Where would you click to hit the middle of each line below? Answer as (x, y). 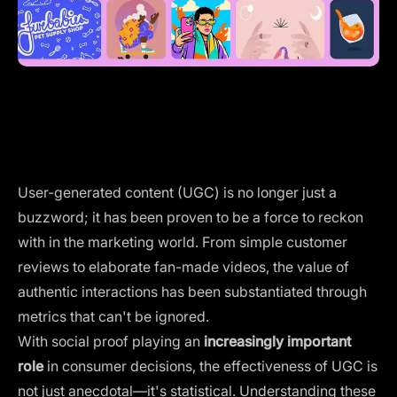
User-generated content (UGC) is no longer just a (177, 192)
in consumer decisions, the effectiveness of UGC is (212, 366)
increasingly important (277, 341)
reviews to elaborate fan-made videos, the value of (183, 266)
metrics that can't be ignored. (113, 316)
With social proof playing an (111, 341)
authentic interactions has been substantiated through (192, 291)
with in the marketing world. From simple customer (183, 241)
